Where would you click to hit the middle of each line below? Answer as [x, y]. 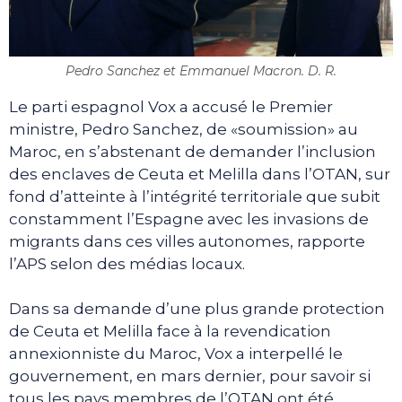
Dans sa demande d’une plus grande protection [197, 309]
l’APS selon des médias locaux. [127, 263]
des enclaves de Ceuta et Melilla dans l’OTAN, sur [200, 174]
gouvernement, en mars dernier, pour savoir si [190, 376]
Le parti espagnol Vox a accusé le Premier [171, 106]
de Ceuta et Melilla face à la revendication [170, 332]
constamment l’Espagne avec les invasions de [189, 218]
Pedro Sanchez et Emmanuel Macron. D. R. [201, 70]
